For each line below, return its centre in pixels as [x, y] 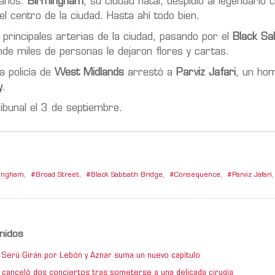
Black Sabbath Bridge [127, 175]
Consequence [197, 175]
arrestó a [150, 73]
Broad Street [57, 175]
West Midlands [89, 73]
